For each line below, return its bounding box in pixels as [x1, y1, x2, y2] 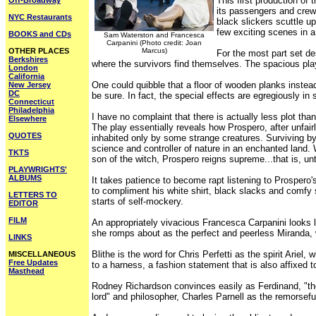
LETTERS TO [8, 190, 57, 199]
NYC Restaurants [8, 13, 72, 21]
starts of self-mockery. [92, 196, 183, 207]
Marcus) [141, 47, 167, 54]
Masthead [8, 267, 44, 275]
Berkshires [8, 55, 48, 63]
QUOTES [8, 131, 42, 140]
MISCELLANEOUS [8, 250, 75, 258]
